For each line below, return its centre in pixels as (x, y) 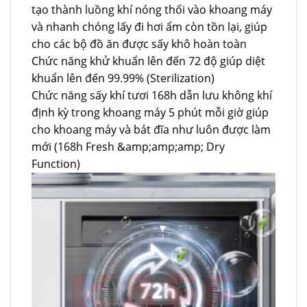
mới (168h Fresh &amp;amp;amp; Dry (128, 147)
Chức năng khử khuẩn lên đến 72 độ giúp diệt (148, 61)
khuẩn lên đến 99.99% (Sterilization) (123, 78)
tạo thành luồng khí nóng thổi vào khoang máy (152, 10)
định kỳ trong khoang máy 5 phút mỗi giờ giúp (150, 113)
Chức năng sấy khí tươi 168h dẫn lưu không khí (152, 96)
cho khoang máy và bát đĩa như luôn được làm (151, 130)
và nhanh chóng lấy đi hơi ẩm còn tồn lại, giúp (149, 27)
